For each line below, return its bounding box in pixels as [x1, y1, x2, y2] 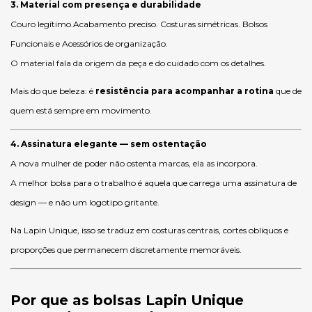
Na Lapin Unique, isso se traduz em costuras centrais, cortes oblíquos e [10, 225, 288, 235]
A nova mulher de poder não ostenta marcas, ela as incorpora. [10, 158, 258, 169]
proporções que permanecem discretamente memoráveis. [10, 244, 242, 255]
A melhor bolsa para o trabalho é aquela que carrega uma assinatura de [10, 178, 297, 188]
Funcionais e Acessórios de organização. [10, 38, 168, 49]
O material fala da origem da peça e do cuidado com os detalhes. [10, 58, 266, 68]
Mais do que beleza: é [10, 86, 95, 96]
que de [274, 86, 302, 96]
